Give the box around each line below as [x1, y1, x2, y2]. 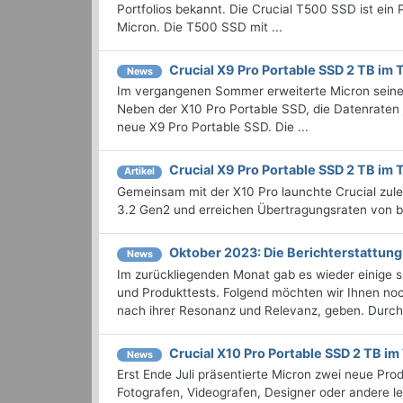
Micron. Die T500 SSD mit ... [117, 19, 282, 34]
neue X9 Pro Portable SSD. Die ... [117, 120, 309, 135]
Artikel [124, 166, 155, 178]
